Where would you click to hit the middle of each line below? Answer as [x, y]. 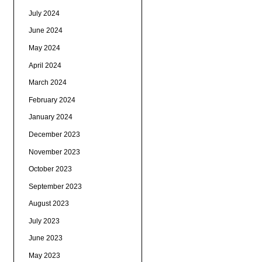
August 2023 [49, 204]
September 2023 [55, 186]
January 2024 [50, 117]
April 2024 [45, 65]
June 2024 [45, 31]
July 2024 [44, 13]
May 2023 [44, 256]
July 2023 [44, 221]
